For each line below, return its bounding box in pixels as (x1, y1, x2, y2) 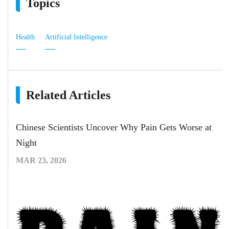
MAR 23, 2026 (16, 155, 66, 165)
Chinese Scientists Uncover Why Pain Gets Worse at (16, 122, 212, 132)
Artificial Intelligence (45, 33, 107, 41)
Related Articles (26, 88, 110, 102)
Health (16, 33, 35, 41)
